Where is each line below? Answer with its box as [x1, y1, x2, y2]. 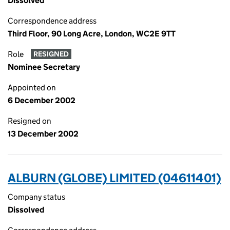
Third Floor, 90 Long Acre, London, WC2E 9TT [8, 29, 176, 39]
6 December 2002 [8, 95, 75, 105]
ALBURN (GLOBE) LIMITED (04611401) [8, 170, 221, 185]
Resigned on [8, 116, 51, 126]
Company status [8, 192, 65, 202]
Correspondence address [8, 16, 97, 26]
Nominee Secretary [8, 62, 80, 72]
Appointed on [8, 83, 56, 92]
